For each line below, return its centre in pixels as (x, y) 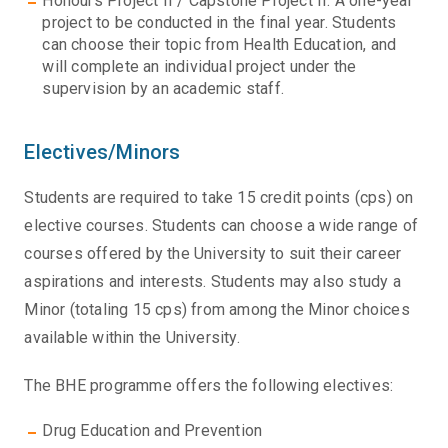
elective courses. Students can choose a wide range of (221, 226)
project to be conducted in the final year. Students (219, 23)
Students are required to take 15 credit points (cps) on (219, 198)
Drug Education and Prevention (152, 431)
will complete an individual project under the (199, 67)
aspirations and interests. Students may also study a (212, 282)
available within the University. (132, 338)
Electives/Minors (102, 152)
